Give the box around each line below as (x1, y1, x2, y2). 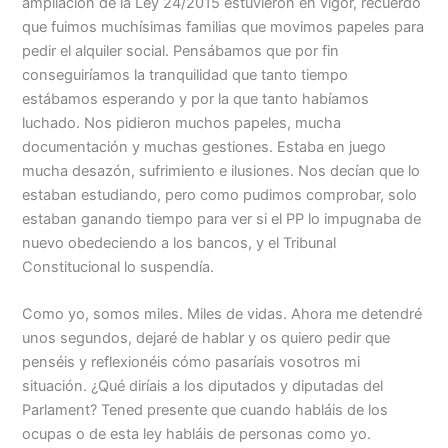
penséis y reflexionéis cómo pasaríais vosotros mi (22, 353, 361, 372)
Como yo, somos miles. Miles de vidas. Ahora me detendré (22, 305, 423, 324)
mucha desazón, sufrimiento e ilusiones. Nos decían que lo (22, 161, 421, 180)
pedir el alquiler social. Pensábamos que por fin (22, 41, 340, 60)
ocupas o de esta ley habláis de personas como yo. (22, 425, 372, 444)
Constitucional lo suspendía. (22, 257, 215, 276)
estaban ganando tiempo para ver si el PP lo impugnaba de (22, 209, 422, 228)
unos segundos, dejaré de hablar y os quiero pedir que (22, 329, 391, 348)
